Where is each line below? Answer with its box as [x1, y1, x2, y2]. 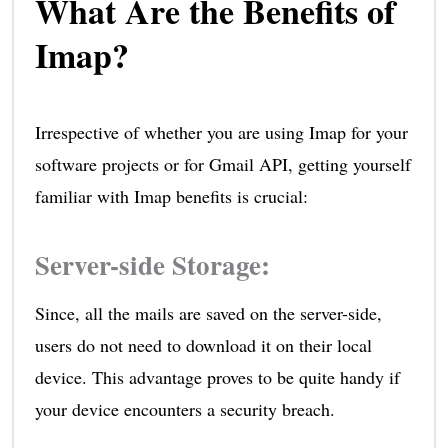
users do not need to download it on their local [34, 332, 372, 357]
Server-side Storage [34, 244, 261, 284]
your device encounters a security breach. [34, 396, 335, 421]
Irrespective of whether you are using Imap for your [34, 119, 408, 144]
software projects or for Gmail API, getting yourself [34, 151, 411, 176]
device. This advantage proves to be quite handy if [34, 364, 400, 389]
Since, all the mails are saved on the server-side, [34, 300, 382, 325]
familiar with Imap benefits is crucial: [34, 183, 308, 208]
